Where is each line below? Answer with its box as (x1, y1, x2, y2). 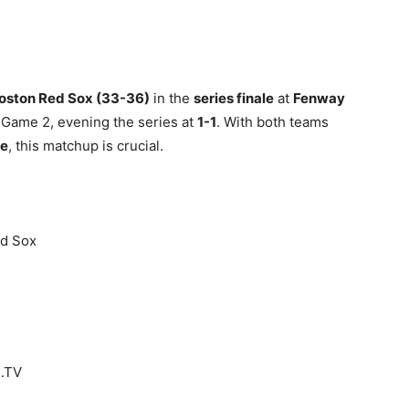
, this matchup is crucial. (8, 137, 163, 154)
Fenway (293, 89, 345, 107)
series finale (194, 89, 274, 107)
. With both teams (216, 113, 329, 131)
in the (150, 89, 194, 107)
